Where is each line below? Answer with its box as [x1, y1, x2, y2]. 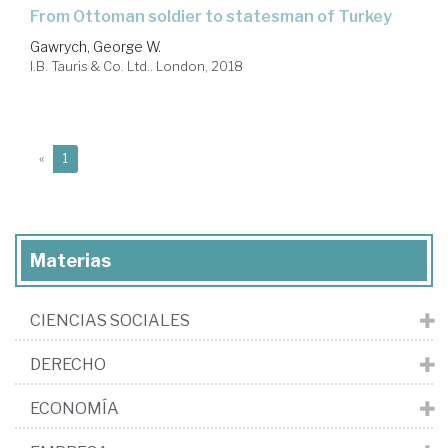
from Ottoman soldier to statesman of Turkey [39, 6, 392, 26]
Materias [30, 249, 111, 271]
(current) [67, 149, 118, 165]
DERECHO [30, 354, 106, 374]
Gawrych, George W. [30, 37, 161, 55]
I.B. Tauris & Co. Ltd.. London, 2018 [30, 57, 243, 74]
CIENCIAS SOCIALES [30, 310, 190, 330]
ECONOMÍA [30, 398, 119, 418]
